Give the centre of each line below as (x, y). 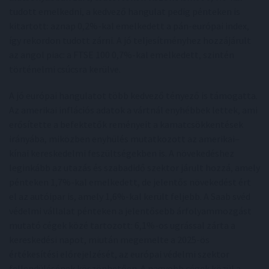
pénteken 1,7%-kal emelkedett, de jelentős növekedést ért (130, 182)
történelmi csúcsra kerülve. (65, 69)
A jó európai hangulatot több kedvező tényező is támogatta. (133, 95)
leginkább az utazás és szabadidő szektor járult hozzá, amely (134, 167)
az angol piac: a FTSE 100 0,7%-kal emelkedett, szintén (122, 54)
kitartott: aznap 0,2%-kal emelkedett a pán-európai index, (129, 26)
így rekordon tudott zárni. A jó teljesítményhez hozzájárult (130, 40)
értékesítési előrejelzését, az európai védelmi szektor (119, 254)
